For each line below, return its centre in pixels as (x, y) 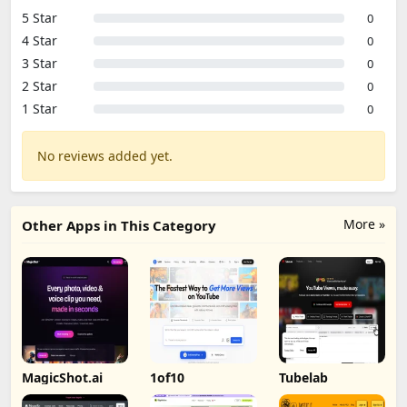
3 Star (40, 63)
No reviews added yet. (105, 156)
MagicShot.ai (62, 378)
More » (364, 224)
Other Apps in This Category (119, 225)
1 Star (40, 109)
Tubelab (303, 378)
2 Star (40, 86)
